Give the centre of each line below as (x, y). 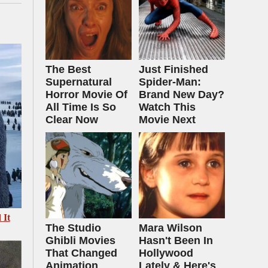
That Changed (81, 253)
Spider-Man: (170, 82)
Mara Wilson (170, 228)
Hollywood (166, 253)
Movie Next (167, 120)
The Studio (73, 228)
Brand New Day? (182, 95)
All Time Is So (81, 107)
